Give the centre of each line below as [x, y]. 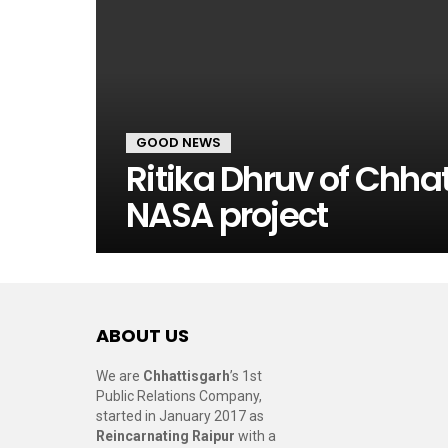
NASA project [227, 215]
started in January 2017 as [180, 416]
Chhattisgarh [186, 376]
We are [119, 376]
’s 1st [246, 376]
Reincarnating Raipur [165, 436]
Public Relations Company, [179, 396]
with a [255, 436]
